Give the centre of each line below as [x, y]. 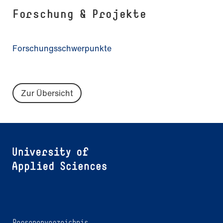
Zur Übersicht [47, 93]
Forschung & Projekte [80, 13]
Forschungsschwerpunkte [62, 48]
